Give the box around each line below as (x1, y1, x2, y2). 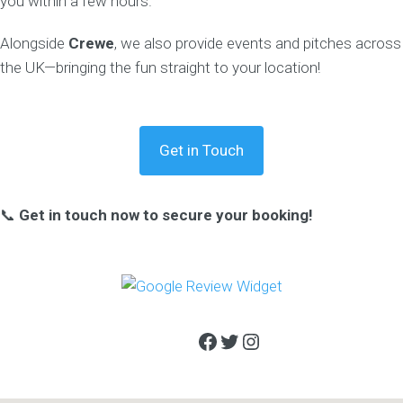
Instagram (239, 327, 337, 354)
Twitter (218, 327, 284, 354)
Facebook (196, 327, 287, 354)
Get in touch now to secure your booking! (19, 205, 313, 224)
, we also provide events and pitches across (114, 33, 401, 52)
